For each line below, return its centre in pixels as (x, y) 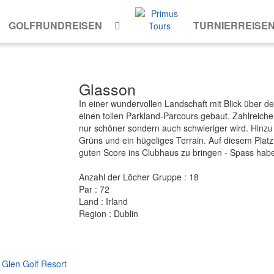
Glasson (107, 89)
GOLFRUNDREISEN (55, 25)
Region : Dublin (109, 213)
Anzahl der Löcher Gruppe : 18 (139, 177)
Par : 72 (94, 189)
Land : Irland (103, 201)
